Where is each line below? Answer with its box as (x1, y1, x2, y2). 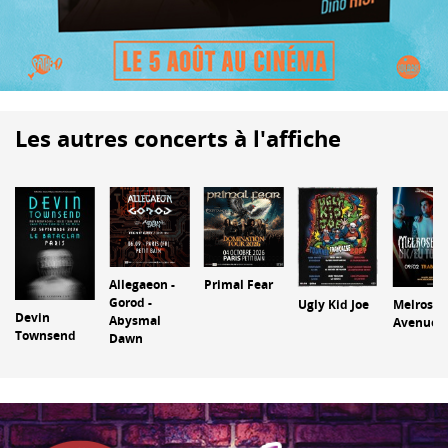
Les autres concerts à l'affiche (15, 123, 341, 153)
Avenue (392, 313, 438, 331)
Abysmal (109, 311, 162, 329)
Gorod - (109, 293, 153, 311)
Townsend (14, 326, 76, 344)
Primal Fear (203, 275, 273, 293)
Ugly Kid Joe (298, 295, 370, 313)
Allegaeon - (109, 275, 176, 293)
